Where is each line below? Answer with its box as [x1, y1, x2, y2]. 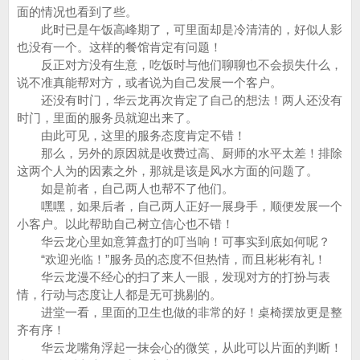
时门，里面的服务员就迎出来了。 [17, 111, 198, 125]
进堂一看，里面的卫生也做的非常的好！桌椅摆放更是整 [17, 305, 342, 319]
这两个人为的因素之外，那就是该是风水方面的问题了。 [17, 164, 318, 178]
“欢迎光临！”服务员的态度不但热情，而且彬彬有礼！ [17, 252, 326, 266]
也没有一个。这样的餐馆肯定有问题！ [17, 40, 222, 54]
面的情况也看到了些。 [17, 5, 137, 18]
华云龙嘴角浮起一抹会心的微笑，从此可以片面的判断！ [17, 341, 342, 354]
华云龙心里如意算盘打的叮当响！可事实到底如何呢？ [17, 235, 330, 248]
